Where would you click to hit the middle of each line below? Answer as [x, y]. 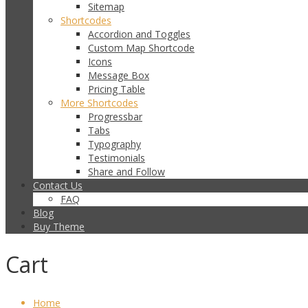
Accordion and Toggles [139, 34]
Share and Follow [126, 172]
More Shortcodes [99, 103]
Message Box [119, 75]
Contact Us [58, 185]
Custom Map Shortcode [141, 48]
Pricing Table [117, 89]
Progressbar [115, 117]
